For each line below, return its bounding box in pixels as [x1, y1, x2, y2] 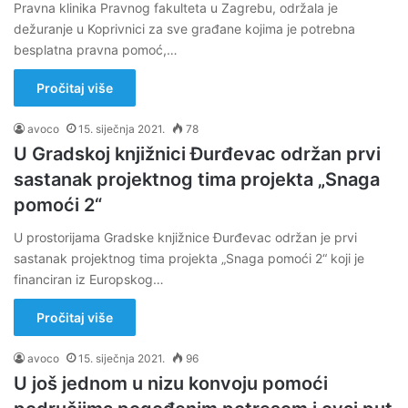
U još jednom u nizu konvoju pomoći [14, 372, 328, 394]
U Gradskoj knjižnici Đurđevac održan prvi [14, 143, 381, 165]
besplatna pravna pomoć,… [14, 42, 178, 57]
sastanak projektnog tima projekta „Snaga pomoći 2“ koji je [14, 250, 364, 266]
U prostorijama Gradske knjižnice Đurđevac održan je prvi [14, 229, 357, 245]
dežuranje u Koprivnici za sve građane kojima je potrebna [14, 21, 355, 36]
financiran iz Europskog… [14, 271, 164, 287]
